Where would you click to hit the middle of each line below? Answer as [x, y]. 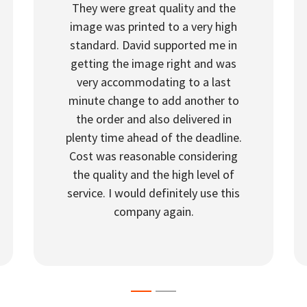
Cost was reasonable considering [153, 156]
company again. [153, 211]
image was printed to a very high [153, 26]
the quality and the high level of [153, 174]
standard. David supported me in [153, 45]
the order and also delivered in [153, 119]
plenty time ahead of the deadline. [153, 137]
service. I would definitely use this [153, 193]
